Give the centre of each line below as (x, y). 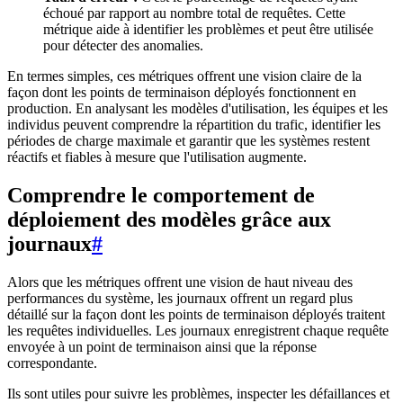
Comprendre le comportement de (161, 196)
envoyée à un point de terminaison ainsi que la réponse (162, 347)
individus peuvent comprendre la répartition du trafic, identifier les (194, 125)
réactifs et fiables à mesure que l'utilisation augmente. (157, 157)
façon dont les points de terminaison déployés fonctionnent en (182, 93)
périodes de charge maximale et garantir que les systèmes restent (188, 141)
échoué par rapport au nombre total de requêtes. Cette (194, 13)
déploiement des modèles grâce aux (169, 220)
